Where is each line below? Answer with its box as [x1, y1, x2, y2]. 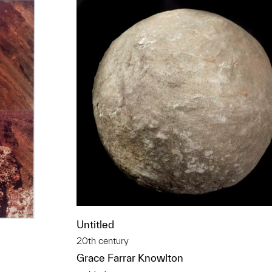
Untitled [76, 219, 114, 230]
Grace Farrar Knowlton [76, 252, 183, 263]
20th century [76, 236, 129, 246]
